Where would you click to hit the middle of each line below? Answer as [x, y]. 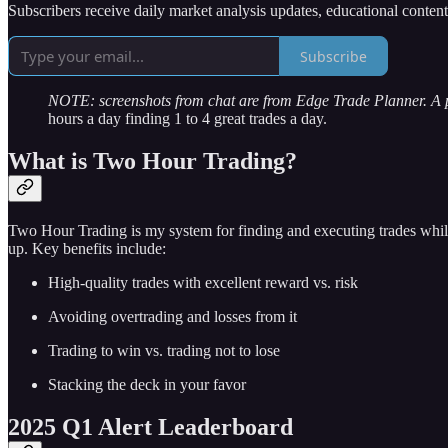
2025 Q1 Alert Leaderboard [150, 426]
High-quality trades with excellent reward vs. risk [203, 282]
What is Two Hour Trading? [152, 160]
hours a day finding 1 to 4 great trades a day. [187, 119]
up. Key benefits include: [87, 248]
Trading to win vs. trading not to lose [164, 350]
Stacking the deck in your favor [147, 384]
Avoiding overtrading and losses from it [172, 316]
